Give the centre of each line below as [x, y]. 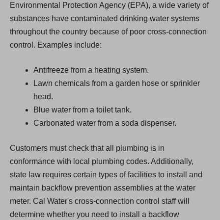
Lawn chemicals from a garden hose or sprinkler [117, 83]
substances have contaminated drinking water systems [105, 19]
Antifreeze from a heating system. [91, 70]
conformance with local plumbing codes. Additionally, [102, 162]
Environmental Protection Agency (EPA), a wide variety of [109, 5]
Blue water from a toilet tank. [82, 110]
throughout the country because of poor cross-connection [108, 32]
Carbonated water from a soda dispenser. [105, 123]
